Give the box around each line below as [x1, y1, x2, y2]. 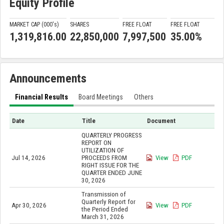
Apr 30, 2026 [11, 201, 46, 209]
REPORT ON [81, 139, 111, 147]
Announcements [9, 71, 86, 86]
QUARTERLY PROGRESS [81, 131, 142, 139]
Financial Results [14, 93, 68, 102]
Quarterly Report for [81, 198, 135, 206]
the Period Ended [81, 205, 128, 213]
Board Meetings [78, 93, 123, 102]
